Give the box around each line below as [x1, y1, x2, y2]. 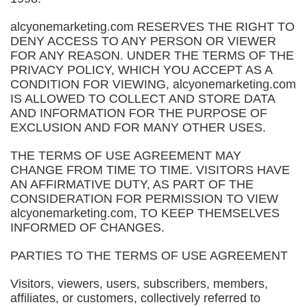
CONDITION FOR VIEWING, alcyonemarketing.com [10, 77, 296, 91]
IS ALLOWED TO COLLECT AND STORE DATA [10, 92, 275, 106]
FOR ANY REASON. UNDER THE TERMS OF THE [10, 49, 294, 62]
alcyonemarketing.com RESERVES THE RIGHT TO [10, 20, 295, 34]
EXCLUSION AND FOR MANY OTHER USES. [10, 121, 266, 134]
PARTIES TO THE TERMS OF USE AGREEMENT [10, 249, 288, 262]
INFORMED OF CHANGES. [10, 221, 164, 234]
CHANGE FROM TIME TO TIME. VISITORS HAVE [10, 163, 290, 177]
